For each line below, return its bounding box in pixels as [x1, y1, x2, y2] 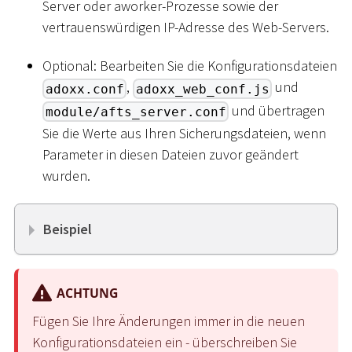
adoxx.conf [45, 81, 124, 97]
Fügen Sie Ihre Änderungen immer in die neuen [32, 311, 305, 330]
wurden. [42, 166, 90, 185]
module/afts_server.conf [45, 104, 226, 119]
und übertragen [229, 101, 325, 119]
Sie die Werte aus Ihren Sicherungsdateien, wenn [42, 123, 326, 142]
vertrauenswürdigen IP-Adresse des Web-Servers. [42, 17, 329, 36]
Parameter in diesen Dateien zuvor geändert [42, 145, 299, 163]
